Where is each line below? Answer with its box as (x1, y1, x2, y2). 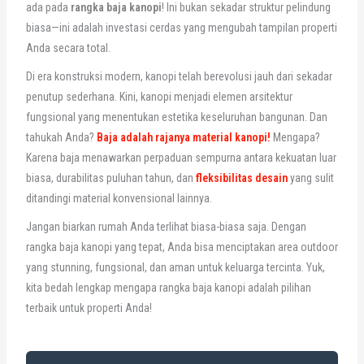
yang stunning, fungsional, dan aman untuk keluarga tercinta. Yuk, (25, 260, 325, 274)
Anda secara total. (25, 41, 110, 54)
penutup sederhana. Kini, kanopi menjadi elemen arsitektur (25, 89, 292, 103)
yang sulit (289, 171, 334, 184)
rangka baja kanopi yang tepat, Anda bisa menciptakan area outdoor (25, 240, 338, 253)
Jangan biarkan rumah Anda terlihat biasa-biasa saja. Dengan (25, 219, 306, 233)
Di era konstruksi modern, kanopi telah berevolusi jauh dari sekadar (25, 69, 332, 83)
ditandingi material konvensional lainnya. (25, 191, 212, 205)
